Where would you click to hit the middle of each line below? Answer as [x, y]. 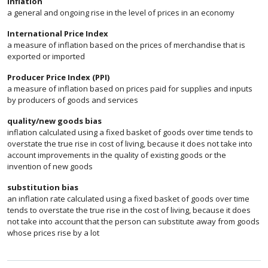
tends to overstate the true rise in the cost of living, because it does [129, 210]
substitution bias [43, 187]
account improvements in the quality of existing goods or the [117, 155]
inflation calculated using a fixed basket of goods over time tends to [130, 132]
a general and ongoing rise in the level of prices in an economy [121, 13]
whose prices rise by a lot [53, 233]
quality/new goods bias [54, 121]
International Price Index [58, 33]
